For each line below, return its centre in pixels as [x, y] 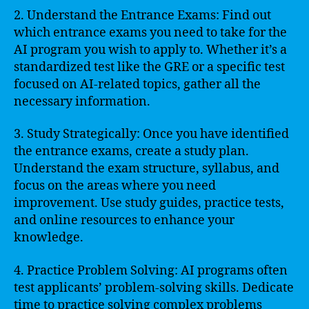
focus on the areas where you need [115, 186]
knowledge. [49, 238]
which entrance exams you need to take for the [150, 32]
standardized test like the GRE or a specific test [149, 67]
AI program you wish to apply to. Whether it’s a [150, 50]
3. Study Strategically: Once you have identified [151, 134]
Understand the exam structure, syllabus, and [147, 169]
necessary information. [82, 101]
